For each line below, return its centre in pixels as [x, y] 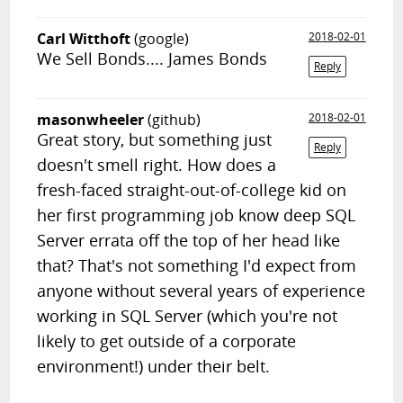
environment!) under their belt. [154, 366]
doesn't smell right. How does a [157, 165]
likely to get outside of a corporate [167, 341]
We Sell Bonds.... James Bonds [152, 58]
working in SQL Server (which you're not [188, 316]
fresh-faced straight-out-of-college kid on [192, 190]
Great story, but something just [155, 139]
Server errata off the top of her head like [189, 240]
